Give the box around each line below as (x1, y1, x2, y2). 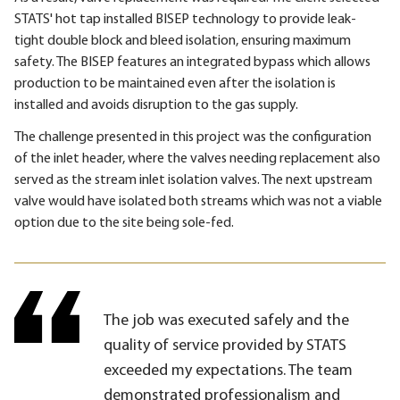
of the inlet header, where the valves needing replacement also (14, 151, 380, 166)
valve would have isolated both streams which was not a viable (14, 194, 382, 209)
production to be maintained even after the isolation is (14, 76, 336, 91)
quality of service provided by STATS (104, 337, 346, 354)
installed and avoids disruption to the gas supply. (14, 97, 298, 112)
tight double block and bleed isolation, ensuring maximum (14, 33, 351, 48)
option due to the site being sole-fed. (14, 215, 234, 230)
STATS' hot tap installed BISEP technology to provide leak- (14, 12, 356, 27)
